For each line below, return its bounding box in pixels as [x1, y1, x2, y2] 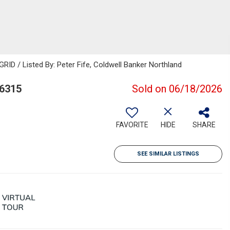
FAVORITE [116, 121, 148, 129]
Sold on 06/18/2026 [132, 83, 222, 95]
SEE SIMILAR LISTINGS [137, 150, 199, 157]
